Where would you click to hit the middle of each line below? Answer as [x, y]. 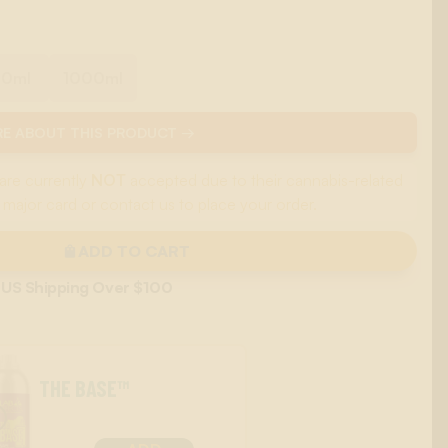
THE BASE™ [84, 388]
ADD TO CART [133, 250]
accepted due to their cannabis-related [264, 179]
